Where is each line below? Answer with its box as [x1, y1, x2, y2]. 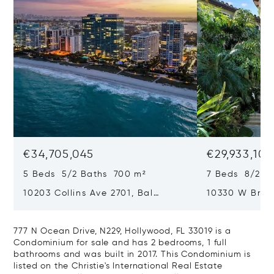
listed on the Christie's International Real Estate [13, 262, 223, 270]
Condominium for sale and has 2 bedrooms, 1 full [13, 239, 227, 247]
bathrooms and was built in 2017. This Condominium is [13, 250, 251, 259]
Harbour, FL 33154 [23, 202, 108, 210]
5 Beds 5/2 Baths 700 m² [23, 170, 146, 179]
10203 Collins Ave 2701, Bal [23, 189, 154, 198]
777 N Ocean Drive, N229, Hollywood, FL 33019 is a [13, 227, 231, 235]
